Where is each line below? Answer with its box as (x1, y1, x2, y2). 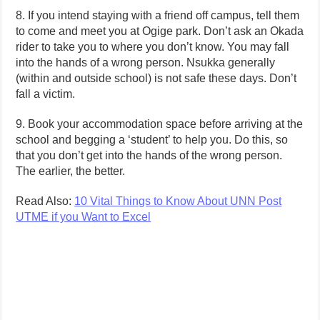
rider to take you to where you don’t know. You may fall (16, 41, 290, 54)
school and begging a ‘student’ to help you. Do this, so (16, 134, 289, 146)
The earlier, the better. (16, 165, 126, 178)
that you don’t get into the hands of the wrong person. (16, 149, 283, 162)
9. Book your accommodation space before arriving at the (16, 118, 304, 131)
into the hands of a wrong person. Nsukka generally (16, 56, 276, 69)
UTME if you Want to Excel (16, 211, 151, 224)
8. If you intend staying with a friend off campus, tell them (16, 9, 300, 22)
